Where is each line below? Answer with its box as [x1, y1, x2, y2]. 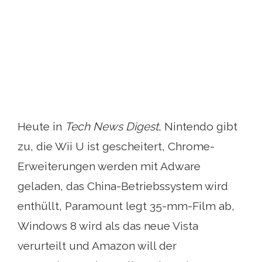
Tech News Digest [65, 119, 158, 133]
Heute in [18, 119, 65, 133]
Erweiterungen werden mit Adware [18, 159, 201, 173]
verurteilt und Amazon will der [18, 239, 177, 252]
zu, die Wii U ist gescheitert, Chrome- [18, 139, 215, 153]
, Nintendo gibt [158, 119, 237, 133]
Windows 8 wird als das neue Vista [18, 219, 198, 232]
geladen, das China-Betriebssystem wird [18, 179, 228, 192]
